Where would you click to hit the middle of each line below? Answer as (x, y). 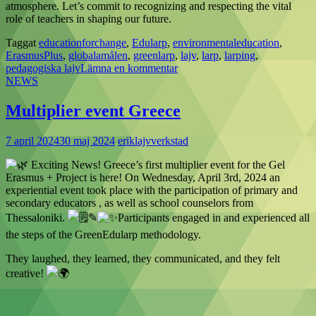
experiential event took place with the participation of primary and (152, 190)
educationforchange (83, 42)
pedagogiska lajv (43, 68)
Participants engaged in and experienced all (214, 217)
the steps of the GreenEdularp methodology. (103, 234)
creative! (26, 273)
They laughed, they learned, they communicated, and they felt (143, 258)
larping (240, 55)
